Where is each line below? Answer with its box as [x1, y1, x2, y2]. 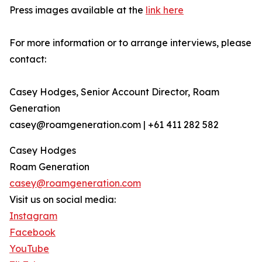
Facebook [9, 226, 56, 239]
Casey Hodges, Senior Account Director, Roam [9, 86, 219, 98]
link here [146, 4, 184, 16]
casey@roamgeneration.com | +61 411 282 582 [9, 119, 219, 131]
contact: [9, 53, 46, 65]
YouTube [9, 243, 49, 255]
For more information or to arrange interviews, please [9, 37, 251, 49]
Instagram [9, 210, 57, 222]
